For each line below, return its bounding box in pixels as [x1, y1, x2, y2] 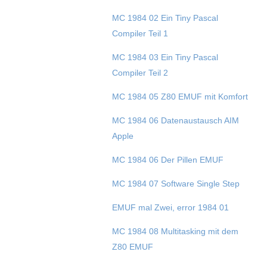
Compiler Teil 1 [111, 29, 168, 39]
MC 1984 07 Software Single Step [111, 179, 240, 189]
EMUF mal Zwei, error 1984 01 [111, 203, 229, 213]
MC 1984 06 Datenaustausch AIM [111, 116, 239, 126]
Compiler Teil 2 [111, 68, 168, 78]
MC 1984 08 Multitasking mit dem [111, 226, 238, 237]
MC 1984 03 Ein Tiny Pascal [111, 52, 218, 63]
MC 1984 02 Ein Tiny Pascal [111, 13, 218, 23]
